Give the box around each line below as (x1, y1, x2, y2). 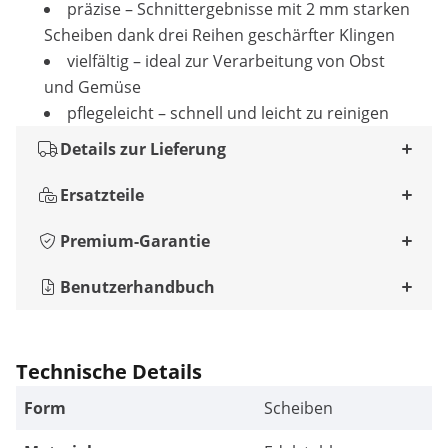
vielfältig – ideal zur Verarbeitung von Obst (67, 50, 385, 72)
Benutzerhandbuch (60, 276, 215, 298)
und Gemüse (44, 76, 141, 98)
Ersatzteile (60, 184, 144, 206)
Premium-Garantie (60, 230, 210, 252)
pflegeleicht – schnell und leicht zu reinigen (67, 102, 389, 124)
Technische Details (16, 358, 202, 385)
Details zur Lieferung (60, 138, 226, 160)
